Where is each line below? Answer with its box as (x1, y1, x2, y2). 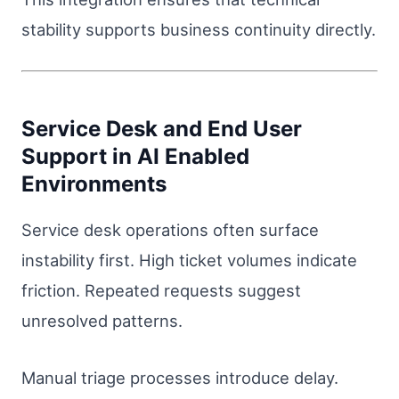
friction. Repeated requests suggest (21, 281, 301, 301)
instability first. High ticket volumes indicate (21, 250, 357, 271)
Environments (21, 171, 167, 198)
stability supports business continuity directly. (21, 19, 376, 39)
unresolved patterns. (21, 311, 183, 331)
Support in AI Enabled (21, 143, 249, 170)
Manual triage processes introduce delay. (21, 367, 338, 387)
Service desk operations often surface (21, 220, 319, 240)
